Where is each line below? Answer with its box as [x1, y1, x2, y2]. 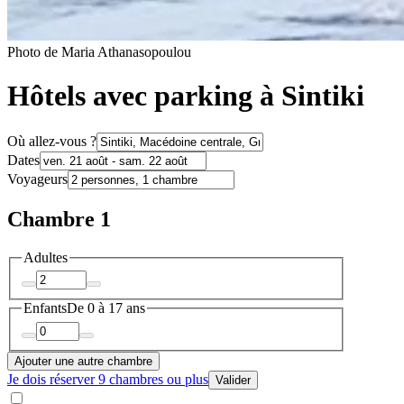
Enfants [23, 300, 67, 317]
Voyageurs [7, 170, 68, 187]
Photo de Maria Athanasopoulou [7, 43, 191, 60]
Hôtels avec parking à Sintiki [7, 79, 364, 113]
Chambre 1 [7, 207, 111, 231]
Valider [216, 372, 251, 387]
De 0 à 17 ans [67, 300, 145, 317]
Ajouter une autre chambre [14, 353, 152, 368]
